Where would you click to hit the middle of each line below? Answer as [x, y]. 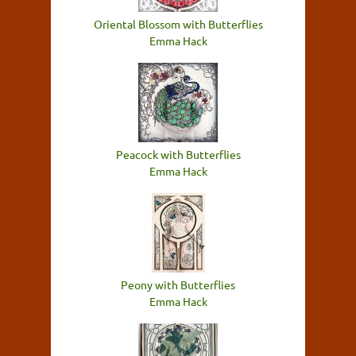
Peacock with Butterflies [178, 155]
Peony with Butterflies [178, 285]
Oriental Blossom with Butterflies [178, 24]
